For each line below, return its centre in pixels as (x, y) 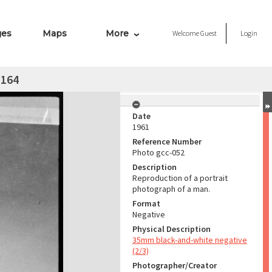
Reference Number (167, 141)
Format (146, 203)
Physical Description (172, 229)
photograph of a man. (171, 189)
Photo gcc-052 (158, 152)
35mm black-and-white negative (190, 240)
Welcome (186, 33)
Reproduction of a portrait (180, 178)
